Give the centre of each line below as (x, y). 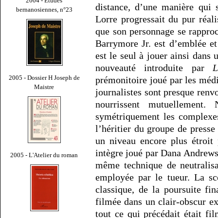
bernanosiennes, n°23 (44, 9)
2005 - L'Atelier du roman (44, 155)
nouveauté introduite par (154, 68)
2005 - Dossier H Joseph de (44, 77)
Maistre (44, 87)
